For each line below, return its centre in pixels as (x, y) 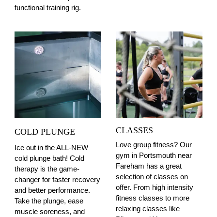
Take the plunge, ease (49, 201)
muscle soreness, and (50, 211)
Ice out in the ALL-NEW (51, 147)
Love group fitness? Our (154, 145)
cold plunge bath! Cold (49, 158)
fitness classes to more (153, 198)
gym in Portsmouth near (154, 155)
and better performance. (52, 190)
